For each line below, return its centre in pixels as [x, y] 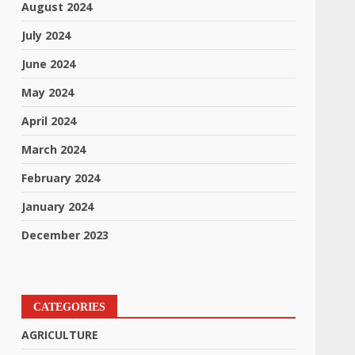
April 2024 [49, 121]
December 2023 [65, 235]
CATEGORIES [70, 307]
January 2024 [58, 206]
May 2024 [48, 92]
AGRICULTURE [60, 335]
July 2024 [46, 35]
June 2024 [49, 64]
